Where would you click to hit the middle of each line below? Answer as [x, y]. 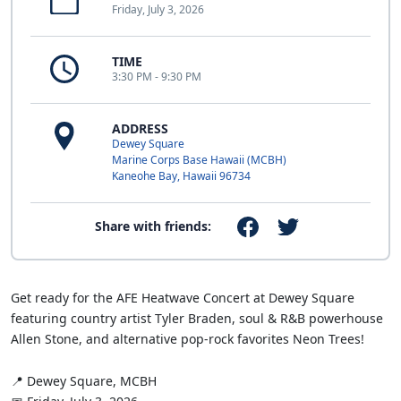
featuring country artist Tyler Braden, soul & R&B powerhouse [197, 319]
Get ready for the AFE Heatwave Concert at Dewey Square [183, 298]
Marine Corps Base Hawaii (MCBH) [199, 160]
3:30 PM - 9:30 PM [157, 77]
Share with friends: [154, 226]
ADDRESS [140, 129]
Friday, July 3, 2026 [158, 10]
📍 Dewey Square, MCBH [84, 381]
